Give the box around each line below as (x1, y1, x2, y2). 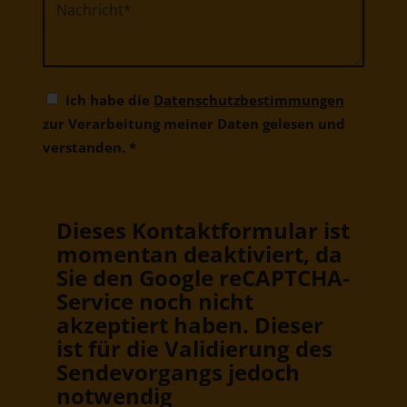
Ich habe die (65, 90, 154, 109)
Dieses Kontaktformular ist (56, 214, 351, 245)
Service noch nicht (56, 285, 254, 316)
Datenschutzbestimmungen (154, 90, 345, 109)
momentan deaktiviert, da (56, 238, 343, 269)
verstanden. (43, 137, 130, 156)
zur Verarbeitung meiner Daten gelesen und (43, 114, 346, 133)
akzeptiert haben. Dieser (56, 309, 324, 340)
